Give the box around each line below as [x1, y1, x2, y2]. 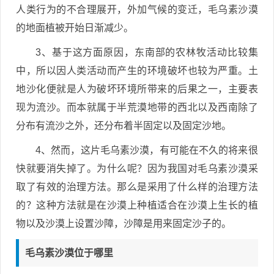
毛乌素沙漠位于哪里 [25, 247, 113, 258]
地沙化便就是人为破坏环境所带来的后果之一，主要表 [16, 83, 258, 94]
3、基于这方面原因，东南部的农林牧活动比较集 [35, 46, 258, 57]
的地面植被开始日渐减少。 [16, 22, 133, 33]
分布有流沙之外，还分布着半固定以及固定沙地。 [16, 120, 231, 131]
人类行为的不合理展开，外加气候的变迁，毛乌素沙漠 [16, 4, 258, 15]
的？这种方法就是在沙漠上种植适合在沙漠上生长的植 [16, 199, 258, 210]
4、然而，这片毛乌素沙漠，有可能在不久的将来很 [35, 144, 258, 155]
